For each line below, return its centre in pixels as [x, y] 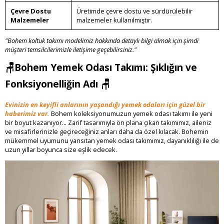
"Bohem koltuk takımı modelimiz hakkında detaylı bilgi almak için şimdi [102, 41]
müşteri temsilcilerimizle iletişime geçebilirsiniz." [71, 50]
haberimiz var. [27, 113]
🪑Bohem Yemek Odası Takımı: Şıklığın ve [101, 67]
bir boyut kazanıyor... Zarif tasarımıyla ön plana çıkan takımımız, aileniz [108, 122]
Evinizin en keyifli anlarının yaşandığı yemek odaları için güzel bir [105, 104]
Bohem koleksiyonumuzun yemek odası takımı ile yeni [131, 113]
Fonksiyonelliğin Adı [53, 84]
